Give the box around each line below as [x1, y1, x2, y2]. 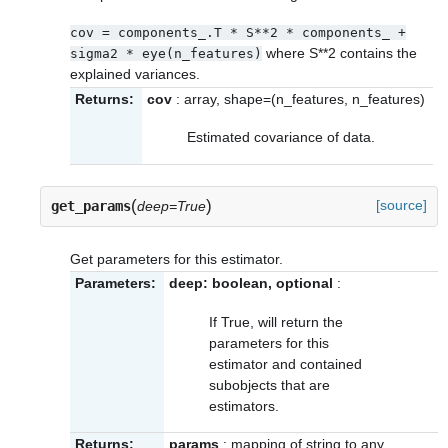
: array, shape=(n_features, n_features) [172, 90, 425, 107]
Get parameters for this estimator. [70, 250, 283, 267]
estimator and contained [209, 355, 362, 372]
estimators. [209, 397, 279, 414]
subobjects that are [209, 376, 330, 393]
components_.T [118, 25, 222, 41]
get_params [51, 198, 131, 215]
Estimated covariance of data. [187, 128, 375, 145]
